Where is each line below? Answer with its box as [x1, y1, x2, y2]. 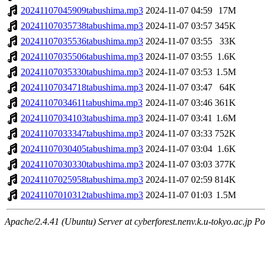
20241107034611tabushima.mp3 [21, 98, 143, 108]
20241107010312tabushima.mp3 [21, 190, 143, 201]
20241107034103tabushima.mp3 [21, 113, 143, 124]
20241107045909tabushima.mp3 [21, 5, 143, 16]
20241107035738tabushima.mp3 [21, 21, 143, 31]
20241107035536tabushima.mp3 [21, 36, 143, 47]
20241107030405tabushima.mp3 [21, 144, 143, 154]
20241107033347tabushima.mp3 [21, 128, 143, 139]
